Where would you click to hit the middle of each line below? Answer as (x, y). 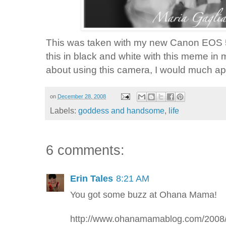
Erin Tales (92, 179)
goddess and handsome (121, 111)
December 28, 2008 (82, 96)
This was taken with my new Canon (124, 42)
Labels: (64, 111)
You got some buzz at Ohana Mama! (144, 195)
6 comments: (85, 151)
